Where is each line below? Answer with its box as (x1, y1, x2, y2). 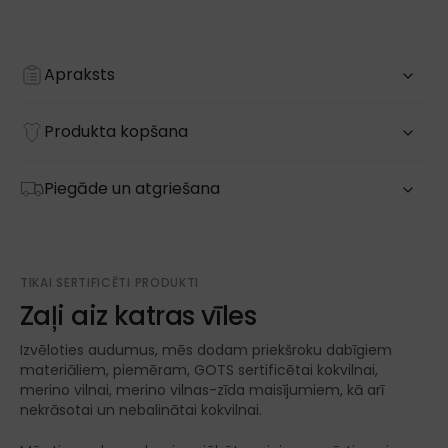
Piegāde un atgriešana (44, 177, 220, 201)
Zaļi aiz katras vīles (20, 298, 257, 335)
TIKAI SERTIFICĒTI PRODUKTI (20, 274, 200, 292)
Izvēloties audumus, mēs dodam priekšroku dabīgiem (20, 340, 392, 361)
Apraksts (44, 63, 115, 87)
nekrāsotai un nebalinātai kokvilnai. (20, 400, 262, 421)
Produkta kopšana (44, 120, 188, 144)
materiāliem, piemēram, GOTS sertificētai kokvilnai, (20, 360, 378, 381)
